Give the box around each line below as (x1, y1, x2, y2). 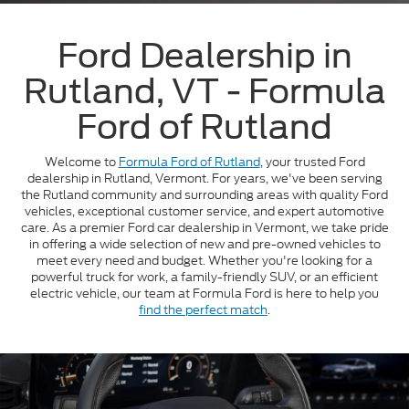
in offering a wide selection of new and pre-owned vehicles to (28, 236, 381, 254)
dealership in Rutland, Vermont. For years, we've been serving (26, 170, 383, 188)
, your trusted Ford (259, 153, 365, 172)
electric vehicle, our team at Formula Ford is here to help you (30, 285, 379, 303)
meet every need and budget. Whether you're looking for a (37, 252, 372, 270)
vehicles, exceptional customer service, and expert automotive (25, 203, 384, 221)
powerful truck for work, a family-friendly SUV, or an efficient (31, 268, 378, 287)
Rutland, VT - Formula (23, 71, 386, 112)
